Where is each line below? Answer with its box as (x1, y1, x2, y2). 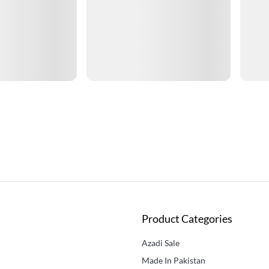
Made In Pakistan (142, 255, 205, 266)
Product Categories (142, 212, 232, 226)
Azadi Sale (142, 238, 180, 249)
